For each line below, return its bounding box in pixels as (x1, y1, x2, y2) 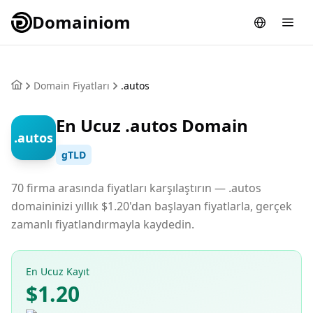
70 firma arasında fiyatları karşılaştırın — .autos (11, 180, 261, 196)
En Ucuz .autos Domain (56, 114, 248, 137)
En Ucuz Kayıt (26, 265, 89, 278)
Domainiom (32, 10, 131, 34)
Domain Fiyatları (34, 79, 110, 92)
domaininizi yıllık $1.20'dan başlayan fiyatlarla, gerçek (11, 198, 292, 214)
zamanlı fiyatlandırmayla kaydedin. (11, 217, 194, 232)
